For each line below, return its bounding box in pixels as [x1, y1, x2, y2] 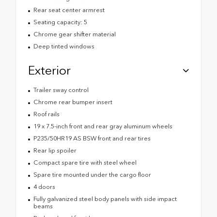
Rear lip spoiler [33, 146, 77, 154]
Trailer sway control [33, 86, 89, 93]
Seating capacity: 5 [33, 18, 87, 26]
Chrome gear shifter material [33, 30, 116, 38]
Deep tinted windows [33, 42, 94, 50]
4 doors [33, 183, 55, 190]
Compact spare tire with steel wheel [33, 158, 137, 166]
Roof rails [33, 110, 60, 118]
